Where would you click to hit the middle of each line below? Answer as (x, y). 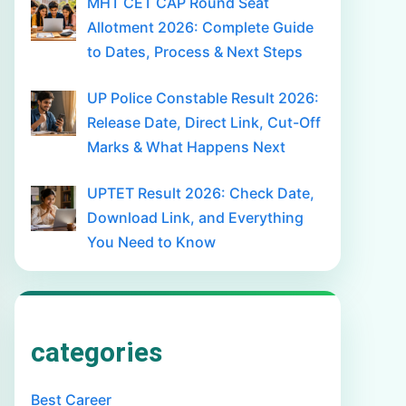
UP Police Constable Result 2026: (203, 98)
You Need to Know (151, 242)
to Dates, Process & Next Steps (195, 52)
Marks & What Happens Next (186, 147)
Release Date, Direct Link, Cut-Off (204, 122)
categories (97, 352)
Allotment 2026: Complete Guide (200, 27)
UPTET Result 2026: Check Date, (201, 193)
